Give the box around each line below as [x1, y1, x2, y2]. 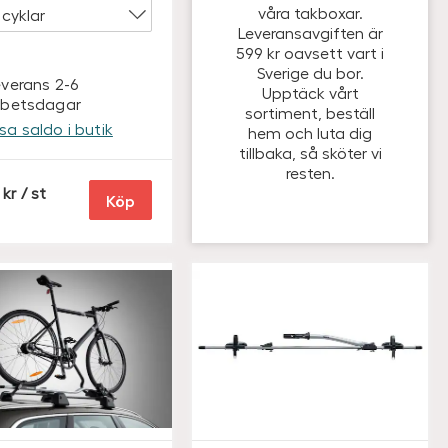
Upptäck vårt [261, 82, 359, 102]
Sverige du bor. [256, 62, 364, 82]
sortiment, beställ [245, 102, 375, 122]
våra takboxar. [257, 2, 363, 22]
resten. [285, 162, 335, 182]
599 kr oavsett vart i [236, 42, 384, 62]
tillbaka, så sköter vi [238, 142, 382, 162]
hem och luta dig [248, 122, 372, 142]
